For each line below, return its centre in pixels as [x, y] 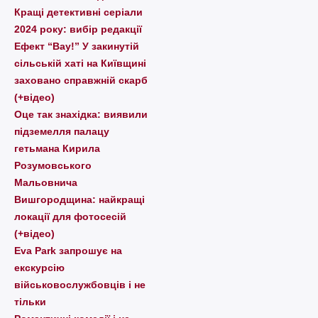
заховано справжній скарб [81, 80]
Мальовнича [46, 182]
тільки [30, 301]
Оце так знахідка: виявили [81, 114]
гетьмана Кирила [57, 148]
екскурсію [39, 267]
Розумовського [53, 165]
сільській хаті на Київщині [80, 63]
